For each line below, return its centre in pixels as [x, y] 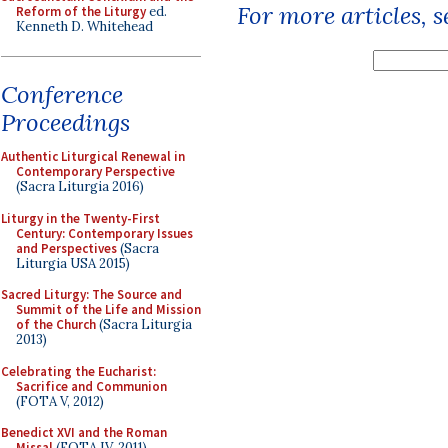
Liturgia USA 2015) [73, 263]
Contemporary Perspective [95, 171]
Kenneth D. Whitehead [84, 26]
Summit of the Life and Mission [108, 309]
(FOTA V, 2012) [60, 401]
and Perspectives [66, 248]
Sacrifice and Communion [91, 386]
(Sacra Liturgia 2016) [80, 186]
